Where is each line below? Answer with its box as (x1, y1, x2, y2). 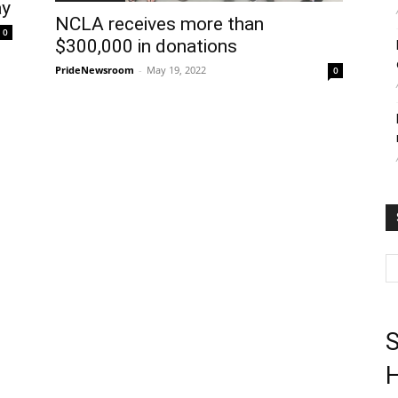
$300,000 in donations (55, 36, 237, 58)
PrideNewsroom (55, 63, 134, 77)
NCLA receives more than (55, 13, 264, 36)
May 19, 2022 (147, 63, 206, 77)
